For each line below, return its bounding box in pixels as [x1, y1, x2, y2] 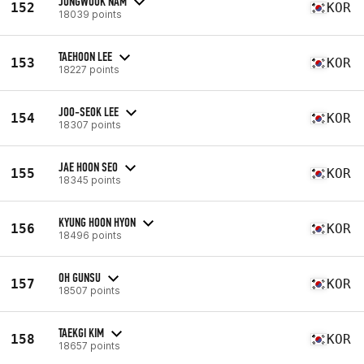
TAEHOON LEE [58, 48, 112, 64]
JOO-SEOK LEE [58, 103, 119, 119]
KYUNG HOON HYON [58, 214, 136, 230]
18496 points [58, 228, 122, 241]
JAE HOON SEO [58, 158, 118, 175]
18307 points [58, 118, 121, 131]
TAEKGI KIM [58, 324, 104, 340]
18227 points [58, 63, 119, 76]
